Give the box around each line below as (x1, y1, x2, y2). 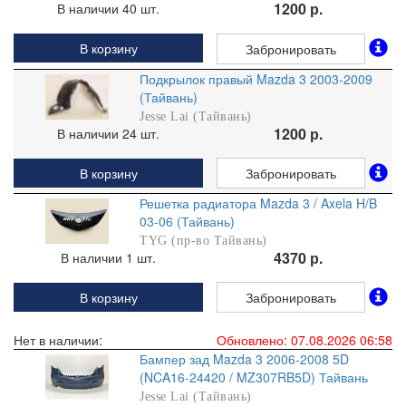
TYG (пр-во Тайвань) (140, 233, 267, 247)
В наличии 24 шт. (57, 123, 159, 142)
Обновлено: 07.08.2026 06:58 (217, 331, 392, 350)
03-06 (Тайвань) (140, 211, 236, 230)
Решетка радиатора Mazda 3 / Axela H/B (140, 193, 378, 212)
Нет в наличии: (14, 331, 102, 350)
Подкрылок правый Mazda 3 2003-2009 (140, 69, 373, 88)
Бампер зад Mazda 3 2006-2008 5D (140, 350, 350, 369)
